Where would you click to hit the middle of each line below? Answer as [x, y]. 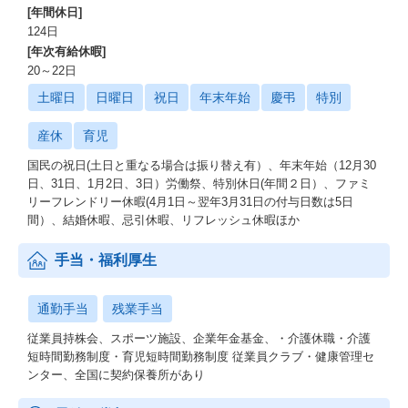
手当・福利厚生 [106, 260]
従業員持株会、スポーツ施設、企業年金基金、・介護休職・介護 [199, 338]
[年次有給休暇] [66, 51]
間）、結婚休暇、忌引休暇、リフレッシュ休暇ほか [163, 220]
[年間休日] [55, 12]
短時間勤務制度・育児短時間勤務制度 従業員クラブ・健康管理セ [201, 357]
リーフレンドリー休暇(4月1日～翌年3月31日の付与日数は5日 [190, 202]
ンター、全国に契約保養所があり [116, 375]
